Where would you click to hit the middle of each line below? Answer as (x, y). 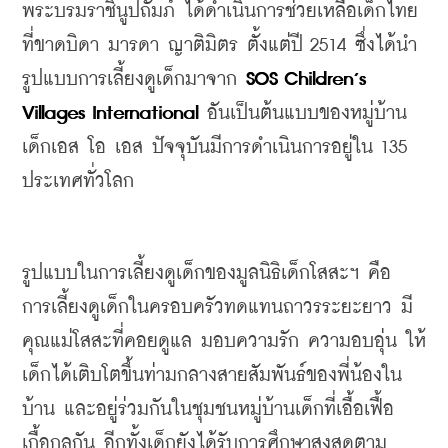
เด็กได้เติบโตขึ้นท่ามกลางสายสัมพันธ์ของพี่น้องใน (212, 375)
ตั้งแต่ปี (275, 45)
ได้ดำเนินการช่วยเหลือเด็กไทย (301, 11)
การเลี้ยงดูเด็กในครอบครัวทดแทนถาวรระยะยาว (207, 307)
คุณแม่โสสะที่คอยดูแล (107, 341)
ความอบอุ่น (352, 341)
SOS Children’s (301, 79)
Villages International (110, 113)
